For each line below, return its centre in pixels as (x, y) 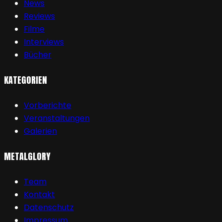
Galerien (40, 131)
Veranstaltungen (57, 118)
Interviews (44, 42)
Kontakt (39, 194)
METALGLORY (27, 157)
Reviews (39, 16)
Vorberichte (48, 106)
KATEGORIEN (26, 80)
